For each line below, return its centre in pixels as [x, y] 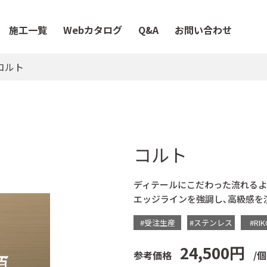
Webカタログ [92, 30]
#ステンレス [211, 223]
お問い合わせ [203, 30]
